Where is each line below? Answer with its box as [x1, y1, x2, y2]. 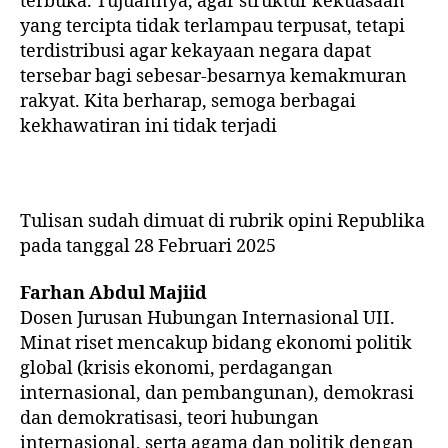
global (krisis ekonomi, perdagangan [20, 357, 333, 381]
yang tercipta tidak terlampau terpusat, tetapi [20, 14, 405, 38]
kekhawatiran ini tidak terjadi [20, 114, 277, 138]
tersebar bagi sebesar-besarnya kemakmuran [20, 64, 407, 88]
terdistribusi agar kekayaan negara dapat [20, 39, 371, 63]
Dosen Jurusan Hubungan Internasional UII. [20, 307, 395, 331]
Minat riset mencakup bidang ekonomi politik [20, 332, 412, 356]
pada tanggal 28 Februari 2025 [20, 234, 276, 258]
